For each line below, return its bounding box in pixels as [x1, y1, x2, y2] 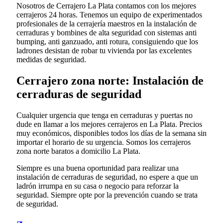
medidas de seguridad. [16, 55, 86, 64]
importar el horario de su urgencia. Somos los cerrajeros [16, 137, 191, 146]
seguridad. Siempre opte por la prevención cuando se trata [16, 190, 198, 199]
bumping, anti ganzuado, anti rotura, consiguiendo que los [16, 37, 198, 46]
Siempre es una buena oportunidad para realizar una [16, 163, 179, 172]
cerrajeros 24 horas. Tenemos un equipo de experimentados [16, 10, 202, 19]
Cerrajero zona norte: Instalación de [16, 74, 204, 87]
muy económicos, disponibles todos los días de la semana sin [16, 128, 207, 137]
